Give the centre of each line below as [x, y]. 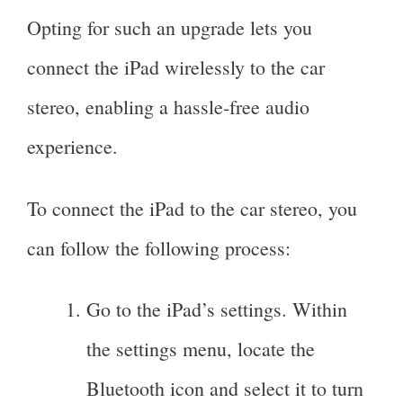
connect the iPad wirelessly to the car [176, 67]
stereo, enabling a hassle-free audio [168, 107]
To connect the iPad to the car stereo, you [192, 208]
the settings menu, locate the [201, 348]
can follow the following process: [159, 247]
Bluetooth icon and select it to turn [225, 388]
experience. [72, 147]
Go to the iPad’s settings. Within [217, 309]
